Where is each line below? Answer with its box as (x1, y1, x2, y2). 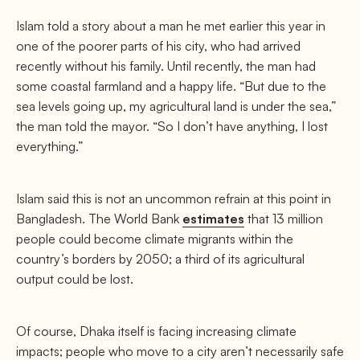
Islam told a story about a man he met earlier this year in (16, 18, 325, 34)
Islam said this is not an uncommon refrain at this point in (16, 190, 331, 207)
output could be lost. (16, 271, 133, 287)
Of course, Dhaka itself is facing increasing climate (16, 323, 297, 339)
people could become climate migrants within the (16, 231, 293, 247)
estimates (182, 211, 244, 227)
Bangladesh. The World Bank (16, 211, 182, 227)
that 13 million (244, 211, 323, 227)
